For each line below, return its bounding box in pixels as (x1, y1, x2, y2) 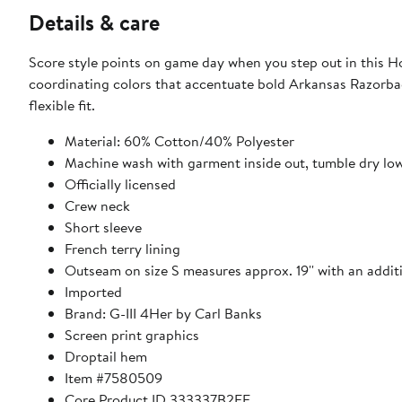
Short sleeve (65, 217, 142, 238)
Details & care (29, 7, 160, 39)
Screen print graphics (65, 325, 199, 345)
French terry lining (65, 239, 180, 259)
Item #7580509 (65, 368, 162, 389)
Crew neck (65, 196, 130, 216)
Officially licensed (65, 174, 176, 195)
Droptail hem (65, 346, 147, 367)
